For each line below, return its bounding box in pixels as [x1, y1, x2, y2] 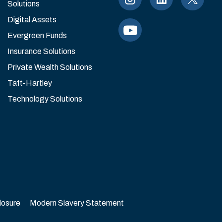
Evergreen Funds [7, 31, 67, 40]
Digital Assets [7, 15, 56, 24]
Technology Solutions [7, 95, 82, 103]
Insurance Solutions [7, 47, 75, 55]
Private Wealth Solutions [7, 63, 92, 71]
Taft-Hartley [7, 79, 52, 87]
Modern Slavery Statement [30, 199, 124, 207]
